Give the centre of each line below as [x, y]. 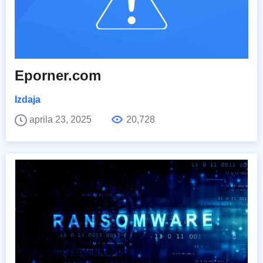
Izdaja [28, 99]
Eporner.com [58, 75]
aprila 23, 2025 [62, 119]
